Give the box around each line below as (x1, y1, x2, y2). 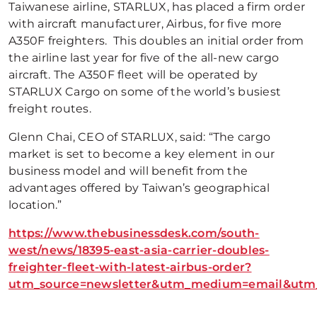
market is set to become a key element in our (8, 147, 275, 161)
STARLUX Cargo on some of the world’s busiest (8, 85, 282, 98)
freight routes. (8, 102, 91, 115)
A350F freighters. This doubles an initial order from (8, 34, 304, 47)
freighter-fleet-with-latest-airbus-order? (8, 260, 252, 274)
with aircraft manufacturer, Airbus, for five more (8, 17, 282, 30)
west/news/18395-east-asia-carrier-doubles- (8, 243, 270, 257)
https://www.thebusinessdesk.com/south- (8, 226, 260, 240)
